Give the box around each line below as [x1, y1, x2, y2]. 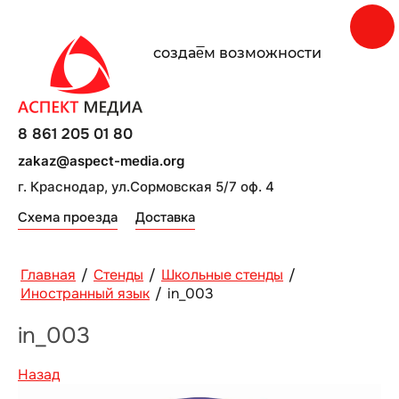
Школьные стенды [161, 265, 283, 284]
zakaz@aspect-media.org [18, 152, 184, 169]
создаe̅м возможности [153, 45, 322, 61]
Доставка [135, 208, 195, 226]
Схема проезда [18, 208, 118, 226]
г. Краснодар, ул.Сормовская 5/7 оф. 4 [18, 178, 274, 195]
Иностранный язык [20, 284, 150, 303]
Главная [20, 265, 76, 284]
